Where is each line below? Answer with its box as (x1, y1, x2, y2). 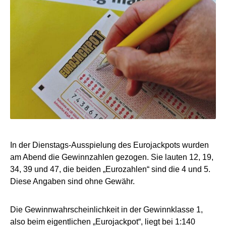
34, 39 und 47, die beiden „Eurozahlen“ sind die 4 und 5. (10, 164, 210, 174)
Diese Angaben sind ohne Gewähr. (10, 177, 135, 186)
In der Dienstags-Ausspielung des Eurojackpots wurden (10, 140, 209, 149)
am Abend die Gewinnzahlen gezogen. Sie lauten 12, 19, (10, 152, 213, 161)
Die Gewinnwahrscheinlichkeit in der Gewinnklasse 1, (10, 205, 203, 214)
